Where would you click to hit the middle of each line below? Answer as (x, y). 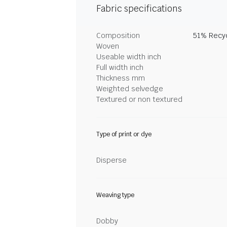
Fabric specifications (139, 9)
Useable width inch (129, 57)
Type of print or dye (124, 134)
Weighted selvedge (130, 89)
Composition (118, 35)
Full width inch (120, 67)
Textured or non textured (139, 99)
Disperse (111, 160)
